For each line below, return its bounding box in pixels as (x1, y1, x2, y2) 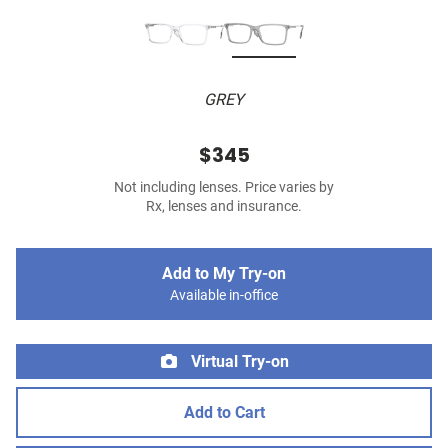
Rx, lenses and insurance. (146, 198, 302, 216)
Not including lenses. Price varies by (114, 179, 334, 197)
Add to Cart (183, 403, 265, 423)
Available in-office (170, 287, 278, 305)
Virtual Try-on (187, 352, 289, 372)
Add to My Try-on (162, 264, 286, 284)
